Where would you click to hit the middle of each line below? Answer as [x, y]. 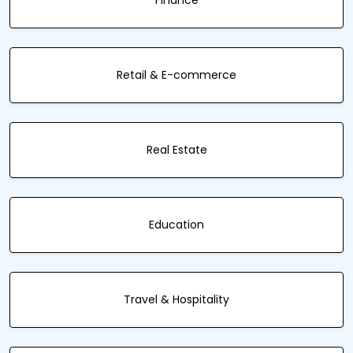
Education [176, 225]
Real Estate [176, 150]
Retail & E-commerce [176, 75]
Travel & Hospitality [176, 299]
